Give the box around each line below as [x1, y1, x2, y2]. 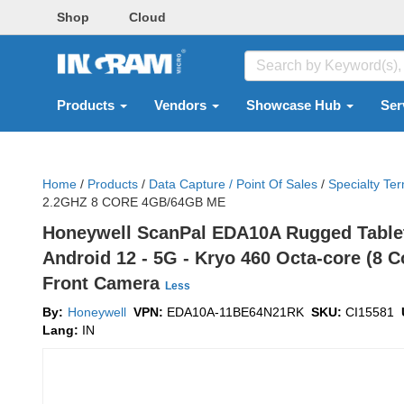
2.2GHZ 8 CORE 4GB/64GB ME [42, 195, 225, 209]
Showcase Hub [246, 98, 344, 113]
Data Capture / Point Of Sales [149, 177, 317, 191]
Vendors [154, 98, 210, 113]
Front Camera [42, 273, 165, 293]
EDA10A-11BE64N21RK [167, 305, 304, 319]
